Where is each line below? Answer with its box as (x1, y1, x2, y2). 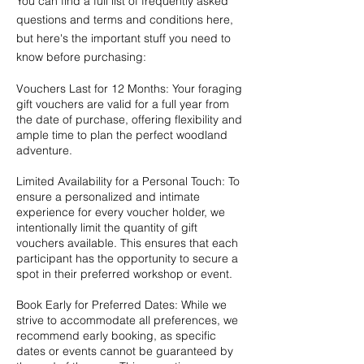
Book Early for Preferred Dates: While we (16, 297, 227, 312)
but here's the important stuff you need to (16, 30, 231, 45)
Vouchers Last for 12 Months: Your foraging (16, 80, 242, 96)
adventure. (16, 142, 72, 158)
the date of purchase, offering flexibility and (16, 111, 242, 127)
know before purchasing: (16, 49, 149, 64)
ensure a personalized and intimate (16, 188, 200, 204)
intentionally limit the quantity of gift (16, 219, 197, 235)
